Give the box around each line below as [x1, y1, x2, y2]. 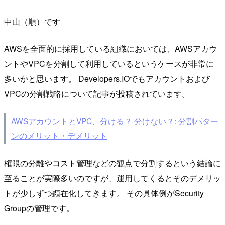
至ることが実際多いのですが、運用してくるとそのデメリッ [4, 172, 221, 184]
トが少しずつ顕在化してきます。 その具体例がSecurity [4, 187, 204, 199]
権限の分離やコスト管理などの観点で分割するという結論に [4, 157, 221, 169]
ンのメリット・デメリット [11, 130, 107, 141]
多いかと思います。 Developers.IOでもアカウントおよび [4, 72, 210, 84]
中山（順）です [4, 15, 60, 27]
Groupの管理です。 [4, 202, 74, 214]
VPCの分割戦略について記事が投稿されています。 [4, 87, 190, 99]
